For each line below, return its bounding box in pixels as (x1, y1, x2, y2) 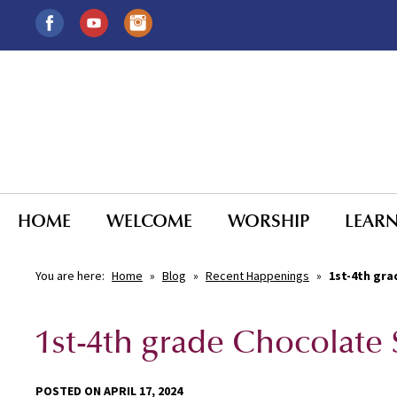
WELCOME (106, 209, 192, 231)
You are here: (35, 267, 107, 284)
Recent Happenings (206, 267, 309, 284)
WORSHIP (228, 209, 309, 231)
